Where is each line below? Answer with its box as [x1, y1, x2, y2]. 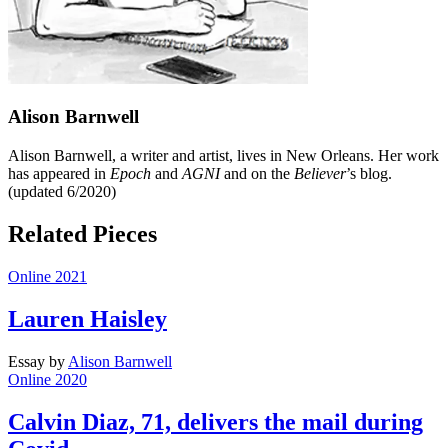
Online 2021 [8, 267, 87, 285]
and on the [220, 165, 294, 183]
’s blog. [346, 165, 392, 183]
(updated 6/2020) [8, 183, 116, 201]
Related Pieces [8, 220, 157, 247]
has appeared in [8, 165, 110, 183]
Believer [294, 165, 346, 183]
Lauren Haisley [8, 305, 167, 332]
